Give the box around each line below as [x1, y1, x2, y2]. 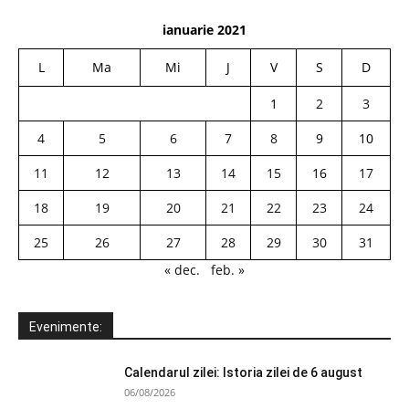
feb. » [211, 260, 245, 278]
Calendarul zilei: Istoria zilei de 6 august [124, 364, 362, 380]
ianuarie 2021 [163, 20, 246, 38]
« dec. [164, 260, 200, 278]
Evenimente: [29, 319, 102, 334]
